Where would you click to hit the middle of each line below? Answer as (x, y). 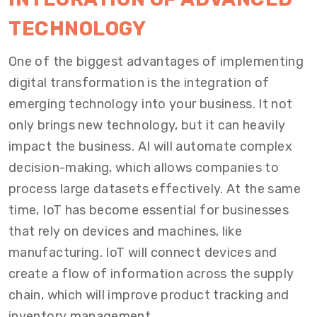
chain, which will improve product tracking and (149, 295)
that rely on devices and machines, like (126, 231)
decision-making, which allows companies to (144, 168)
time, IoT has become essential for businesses (149, 210)
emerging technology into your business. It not (151, 104)
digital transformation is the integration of (139, 83)
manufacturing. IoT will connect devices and (143, 253)
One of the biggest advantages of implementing (156, 62)
